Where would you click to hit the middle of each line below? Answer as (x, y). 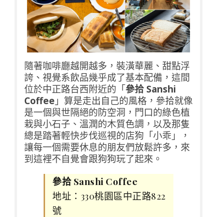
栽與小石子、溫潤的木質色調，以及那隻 (107, 124)
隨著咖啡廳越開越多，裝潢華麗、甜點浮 (107, 66)
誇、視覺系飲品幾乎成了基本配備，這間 (107, 77)
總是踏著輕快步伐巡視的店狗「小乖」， (107, 135)
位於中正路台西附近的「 (75, 89)
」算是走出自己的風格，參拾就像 (124, 101)
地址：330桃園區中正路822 (109, 195)
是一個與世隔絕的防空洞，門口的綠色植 (107, 112)
